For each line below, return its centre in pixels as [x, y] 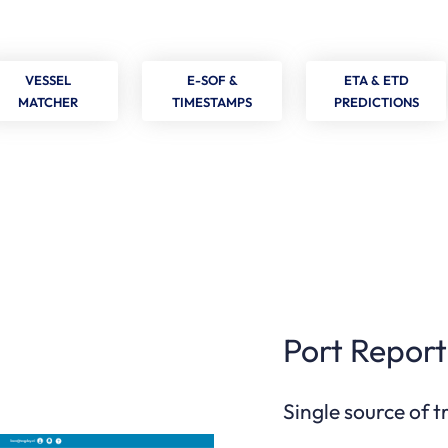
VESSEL [48, 80]
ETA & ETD [376, 80]
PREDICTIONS [376, 102]
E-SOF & [212, 80]
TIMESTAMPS [212, 102]
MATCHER [48, 102]
